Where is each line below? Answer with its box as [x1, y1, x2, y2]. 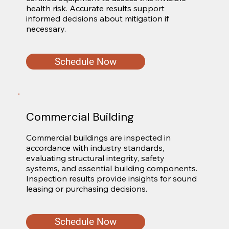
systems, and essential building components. [26, 163, 197, 174]
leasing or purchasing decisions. [26, 184, 147, 194]
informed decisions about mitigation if [26, 13, 169, 24]
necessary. [26, 23, 66, 34]
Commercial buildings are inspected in [26, 132, 171, 143]
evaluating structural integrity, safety [26, 153, 165, 164]
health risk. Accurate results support [26, 3, 165, 13]
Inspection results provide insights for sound [26, 173, 197, 184]
